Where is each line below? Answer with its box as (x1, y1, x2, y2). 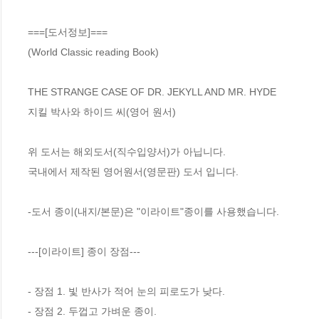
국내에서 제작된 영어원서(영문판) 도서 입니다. (28, 165, 239, 177)
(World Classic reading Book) (28, 46, 159, 58)
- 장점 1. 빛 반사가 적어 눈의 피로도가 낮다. (28, 285, 225, 297)
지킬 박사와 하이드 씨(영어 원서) (28, 105, 176, 117)
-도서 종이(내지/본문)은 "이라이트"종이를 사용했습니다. (28, 205, 279, 217)
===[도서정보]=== (28, 26, 108, 38)
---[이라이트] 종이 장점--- (28, 245, 140, 257)
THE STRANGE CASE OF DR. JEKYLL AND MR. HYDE (28, 85, 276, 98)
